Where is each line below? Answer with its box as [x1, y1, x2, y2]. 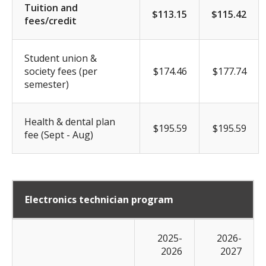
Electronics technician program [25, 192, 173, 206]
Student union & [24, 51, 97, 65]
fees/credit [24, 14, 77, 27]
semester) [24, 77, 69, 91]
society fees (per [24, 64, 97, 78]
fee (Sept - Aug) [24, 128, 93, 141]
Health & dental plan [24, 115, 115, 128]
